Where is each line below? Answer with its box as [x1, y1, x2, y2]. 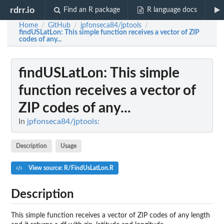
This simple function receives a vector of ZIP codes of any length [11, 211, 210, 219]
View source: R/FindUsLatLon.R [26, 164, 113, 171]
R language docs [146, 6, 197, 13]
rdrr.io [10, 5, 35, 14]
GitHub [48, 22, 70, 29]
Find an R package [63, 6, 120, 13]
